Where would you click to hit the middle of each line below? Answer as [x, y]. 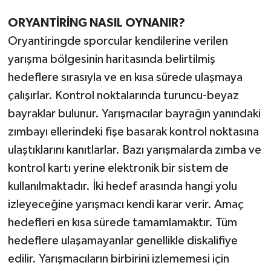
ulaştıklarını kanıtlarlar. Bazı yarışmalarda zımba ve [134, 150]
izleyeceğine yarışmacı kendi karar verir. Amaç [126, 204]
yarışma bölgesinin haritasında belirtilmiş [111, 59]
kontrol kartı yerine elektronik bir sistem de [118, 168]
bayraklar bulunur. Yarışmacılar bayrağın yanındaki [134, 113]
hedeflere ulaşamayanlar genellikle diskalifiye [122, 240]
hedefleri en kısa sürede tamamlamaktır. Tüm [122, 222]
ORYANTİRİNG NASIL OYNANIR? [96, 23]
